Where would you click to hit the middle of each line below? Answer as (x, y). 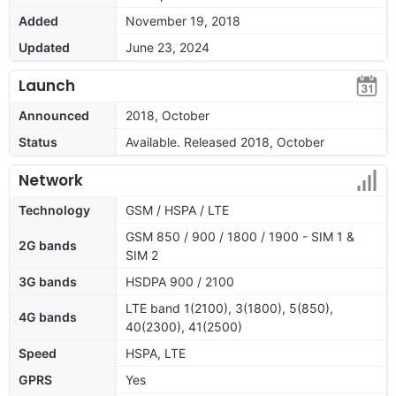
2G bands (48, 245)
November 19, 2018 (183, 20)
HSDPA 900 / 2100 (180, 281)
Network (51, 180)
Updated (44, 47)
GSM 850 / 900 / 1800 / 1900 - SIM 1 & (240, 236)
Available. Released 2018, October (225, 141)
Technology (54, 209)
